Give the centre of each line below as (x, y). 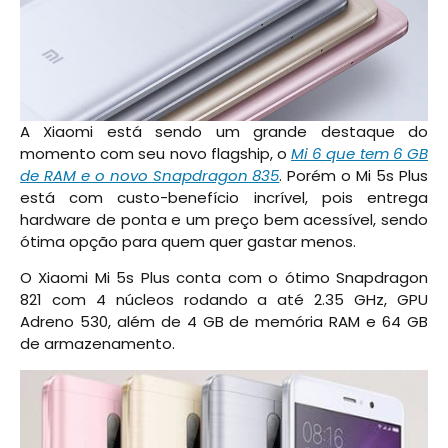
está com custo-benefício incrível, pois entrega (224, 198)
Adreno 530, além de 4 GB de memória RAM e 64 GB (224, 322)
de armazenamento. (97, 344)
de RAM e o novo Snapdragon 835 (150, 176)
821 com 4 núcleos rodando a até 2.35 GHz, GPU (224, 300)
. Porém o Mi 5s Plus (354, 176)
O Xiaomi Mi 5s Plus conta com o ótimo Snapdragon (224, 278)
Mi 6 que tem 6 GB (360, 154)
